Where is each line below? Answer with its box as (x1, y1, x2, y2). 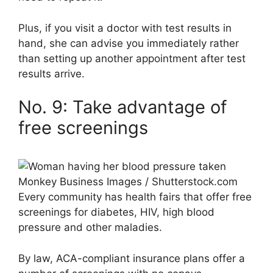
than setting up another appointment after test (18, 52, 246, 65)
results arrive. (18, 67, 85, 80)
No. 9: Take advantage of (18, 96, 227, 118)
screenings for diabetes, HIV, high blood (18, 206, 214, 219)
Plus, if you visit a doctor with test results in (18, 21, 232, 34)
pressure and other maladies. (18, 221, 162, 234)
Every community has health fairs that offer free (18, 191, 252, 204)
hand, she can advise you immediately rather (18, 37, 239, 49)
